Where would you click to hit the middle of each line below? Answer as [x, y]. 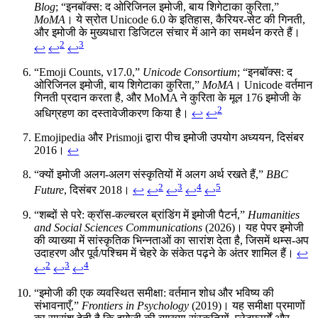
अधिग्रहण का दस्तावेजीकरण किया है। [113, 114]
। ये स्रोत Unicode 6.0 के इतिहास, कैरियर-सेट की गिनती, [185, 19]
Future [49, 190]
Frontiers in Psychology [135, 305]
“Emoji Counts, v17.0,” [88, 72]
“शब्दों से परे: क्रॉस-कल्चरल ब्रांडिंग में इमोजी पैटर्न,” [141, 214]
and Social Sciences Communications [118, 227]
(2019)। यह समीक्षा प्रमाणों [247, 305]
